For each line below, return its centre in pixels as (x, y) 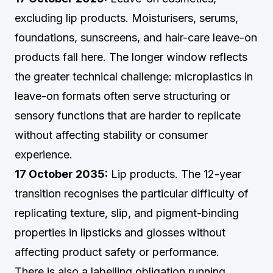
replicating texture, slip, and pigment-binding (127, 213)
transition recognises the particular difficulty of (132, 193)
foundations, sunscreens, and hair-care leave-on (136, 37)
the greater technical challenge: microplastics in (134, 76)
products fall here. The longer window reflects (131, 57)
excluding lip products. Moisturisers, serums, (126, 18)
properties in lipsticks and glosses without (120, 232)
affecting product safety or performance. (117, 252)
